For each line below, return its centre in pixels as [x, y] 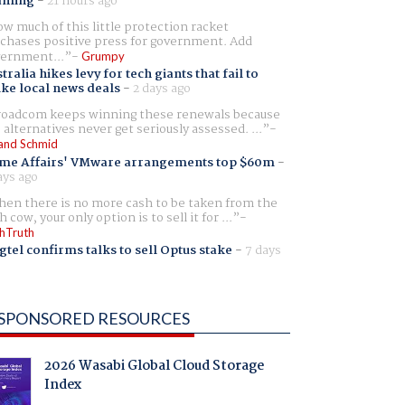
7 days [263, 250]
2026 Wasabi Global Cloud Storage [154, 367]
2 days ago [161, 89]
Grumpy [103, 57]
